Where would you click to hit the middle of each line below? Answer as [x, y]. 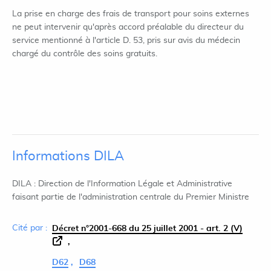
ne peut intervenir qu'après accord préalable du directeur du [128, 27]
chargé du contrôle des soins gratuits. [85, 54]
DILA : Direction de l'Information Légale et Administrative [122, 184]
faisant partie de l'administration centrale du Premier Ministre [131, 197]
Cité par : [30, 228]
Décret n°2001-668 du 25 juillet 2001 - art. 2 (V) [147, 229]
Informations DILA [68, 156]
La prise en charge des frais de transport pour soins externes [131, 14]
